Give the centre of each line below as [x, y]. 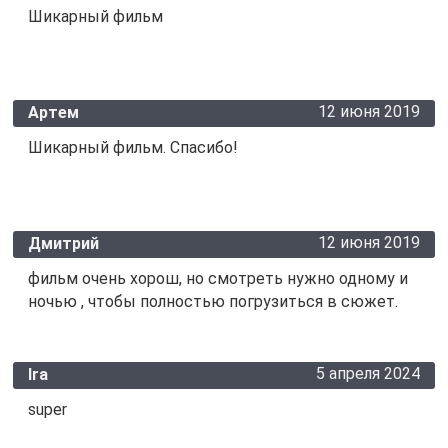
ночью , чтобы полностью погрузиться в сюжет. [212, 302]
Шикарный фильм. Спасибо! [132, 148]
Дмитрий [63, 244]
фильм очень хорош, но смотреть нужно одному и [217, 279]
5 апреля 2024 [368, 374]
